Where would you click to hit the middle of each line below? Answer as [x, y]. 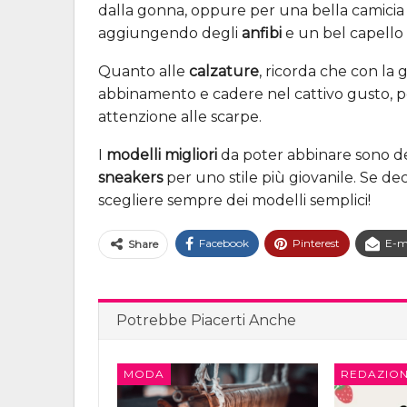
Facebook [224, 243]
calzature [224, 71]
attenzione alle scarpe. [180, 116]
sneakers [130, 177]
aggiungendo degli [170, 33]
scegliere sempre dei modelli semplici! [234, 200]
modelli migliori [162, 154]
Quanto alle [144, 71]
